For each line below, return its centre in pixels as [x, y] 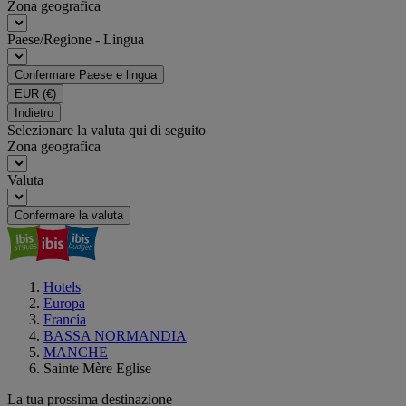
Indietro [34, 113]
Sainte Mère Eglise [97, 368]
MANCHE [76, 352]
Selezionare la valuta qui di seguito [106, 130]
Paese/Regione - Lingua [76, 39]
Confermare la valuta [69, 215]
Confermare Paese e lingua [86, 75]
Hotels [62, 287]
